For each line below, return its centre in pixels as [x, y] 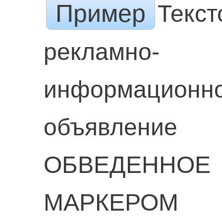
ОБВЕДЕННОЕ [127, 165]
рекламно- [101, 52]
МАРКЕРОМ [111, 202]
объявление [110, 127]
